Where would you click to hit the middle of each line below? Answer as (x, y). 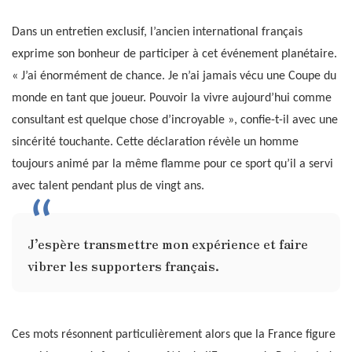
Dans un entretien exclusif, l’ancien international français (157, 32)
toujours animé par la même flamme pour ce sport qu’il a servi (172, 164)
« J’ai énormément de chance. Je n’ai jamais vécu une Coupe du (174, 76)
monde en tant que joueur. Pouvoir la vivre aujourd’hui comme (172, 98)
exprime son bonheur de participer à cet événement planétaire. (174, 54)
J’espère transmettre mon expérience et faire (168, 243)
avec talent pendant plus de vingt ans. (108, 186)
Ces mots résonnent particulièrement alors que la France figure (174, 334)
